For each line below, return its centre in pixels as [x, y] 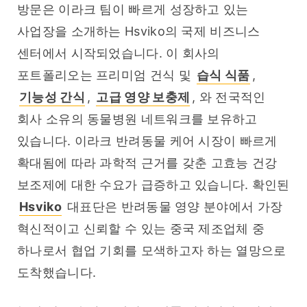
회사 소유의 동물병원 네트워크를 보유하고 [137, 119]
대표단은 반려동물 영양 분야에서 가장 [173, 207]
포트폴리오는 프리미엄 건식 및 [106, 75]
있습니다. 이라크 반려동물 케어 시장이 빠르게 [147, 141]
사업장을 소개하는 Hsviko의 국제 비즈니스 [139, 32]
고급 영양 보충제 [143, 97]
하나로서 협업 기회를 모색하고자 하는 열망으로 [152, 251]
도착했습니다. [57, 273]
